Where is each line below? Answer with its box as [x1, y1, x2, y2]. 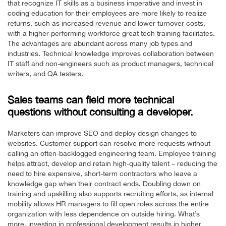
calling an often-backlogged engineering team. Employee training [8, 149, 216, 157]
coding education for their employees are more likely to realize [8, 9, 207, 17]
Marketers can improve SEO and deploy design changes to [8, 129, 197, 137]
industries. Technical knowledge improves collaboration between [8, 49, 214, 58]
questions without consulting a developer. [8, 105, 193, 118]
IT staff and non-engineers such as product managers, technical [8, 59, 213, 68]
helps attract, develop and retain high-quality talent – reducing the [8, 159, 217, 167]
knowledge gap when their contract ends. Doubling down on [8, 179, 201, 188]
